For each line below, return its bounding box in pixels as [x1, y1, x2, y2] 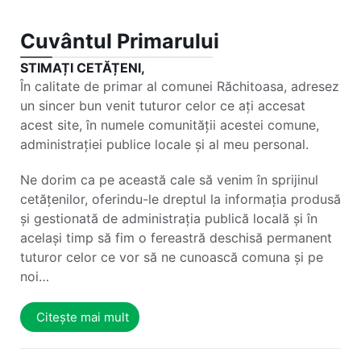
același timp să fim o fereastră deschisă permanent [20, 229, 332, 246]
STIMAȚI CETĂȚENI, [20, 59, 145, 76]
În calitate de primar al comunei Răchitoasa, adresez [20, 77, 339, 94]
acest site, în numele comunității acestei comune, [20, 116, 319, 133]
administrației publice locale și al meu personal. [20, 135, 309, 152]
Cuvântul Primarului [20, 28, 219, 53]
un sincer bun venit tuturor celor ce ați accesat [20, 97, 305, 114]
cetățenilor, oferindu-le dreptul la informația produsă [20, 190, 341, 207]
